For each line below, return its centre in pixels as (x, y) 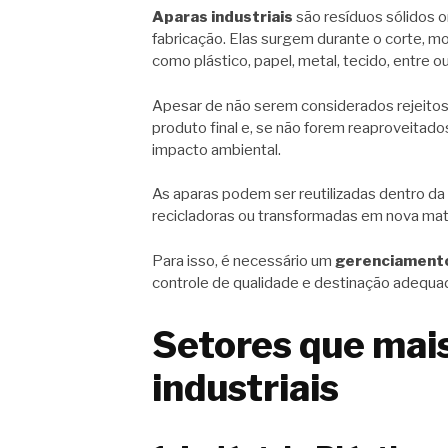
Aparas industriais (222, 17)
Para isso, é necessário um (243, 260)
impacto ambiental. (216, 149)
